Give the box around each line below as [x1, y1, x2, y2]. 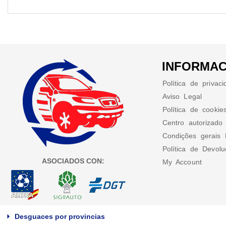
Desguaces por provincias [15, 212, 105, 220]
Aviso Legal [162, 92, 202, 100]
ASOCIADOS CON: [42, 156, 105, 165]
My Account [162, 157, 202, 166]
